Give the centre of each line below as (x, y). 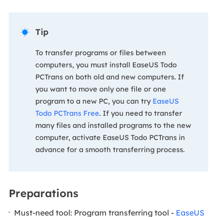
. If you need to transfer (140, 113)
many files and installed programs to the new (113, 125)
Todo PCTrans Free (67, 113)
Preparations (43, 193)
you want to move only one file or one (101, 89)
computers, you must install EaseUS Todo (106, 65)
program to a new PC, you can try (94, 101)
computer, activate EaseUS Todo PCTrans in (110, 138)
